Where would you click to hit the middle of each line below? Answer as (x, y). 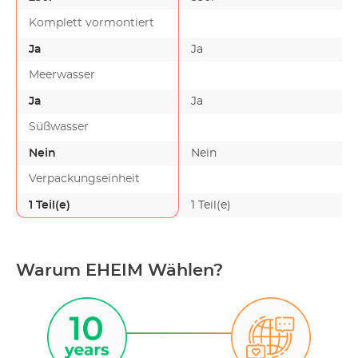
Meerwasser (62, 75)
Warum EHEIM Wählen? (119, 270)
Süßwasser (59, 127)
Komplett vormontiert (91, 23)
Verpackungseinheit (84, 179)
